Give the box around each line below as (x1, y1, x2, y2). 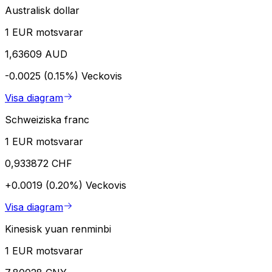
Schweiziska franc (5, 113, 89, 126)
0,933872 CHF (5, 157, 72, 169)
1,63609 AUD (5, 47, 67, 60)
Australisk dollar (5, 4, 80, 16)
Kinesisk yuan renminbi (5, 222, 111, 235)
